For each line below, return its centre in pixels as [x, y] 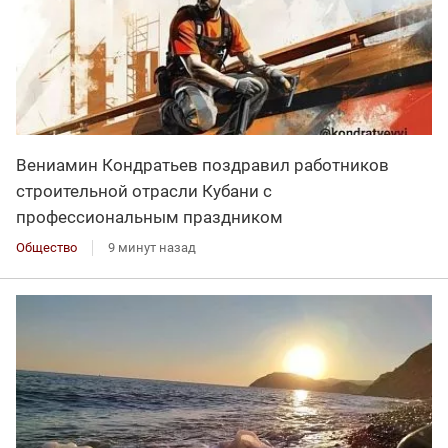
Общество [46, 247]
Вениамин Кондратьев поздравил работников [202, 164]
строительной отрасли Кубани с [144, 190]
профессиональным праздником [149, 216]
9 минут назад [152, 247]
